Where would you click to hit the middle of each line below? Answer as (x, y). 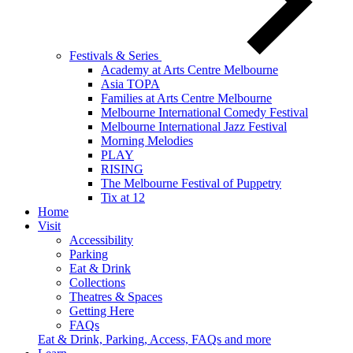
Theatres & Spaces (116, 297)
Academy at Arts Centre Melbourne (190, 70)
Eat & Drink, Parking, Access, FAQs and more (154, 339)
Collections (97, 282)
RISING (122, 169)
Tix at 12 (123, 197)
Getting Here (102, 311)
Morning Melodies (147, 141)
